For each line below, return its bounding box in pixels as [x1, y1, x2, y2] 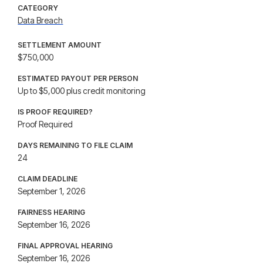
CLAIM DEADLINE [18, 174, 78, 183]
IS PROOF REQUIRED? [18, 107, 93, 116]
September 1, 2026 [18, 186, 86, 196]
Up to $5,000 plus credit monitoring [18, 86, 146, 96]
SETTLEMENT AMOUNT [18, 41, 102, 49]
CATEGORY [18, 4, 59, 12]
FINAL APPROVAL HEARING [18, 241, 113, 250]
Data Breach [18, 15, 63, 25]
